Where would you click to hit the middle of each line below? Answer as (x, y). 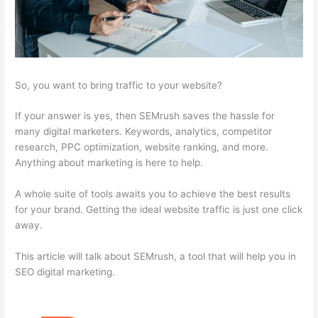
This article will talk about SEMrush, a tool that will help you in (156, 257)
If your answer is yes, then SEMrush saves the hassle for (145, 116)
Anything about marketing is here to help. (109, 163)
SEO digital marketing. (65, 272)
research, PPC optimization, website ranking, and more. (142, 147)
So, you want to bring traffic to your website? (119, 85)
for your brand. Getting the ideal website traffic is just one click (159, 210)
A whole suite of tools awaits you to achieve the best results (153, 194)
